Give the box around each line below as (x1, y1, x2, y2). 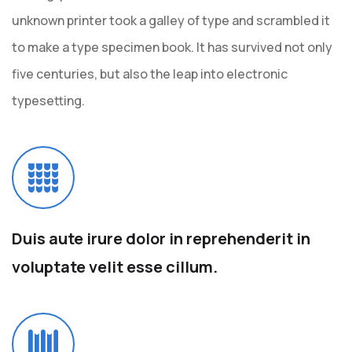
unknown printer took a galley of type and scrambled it (12, 12, 330, 29)
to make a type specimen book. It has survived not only (12, 38, 332, 56)
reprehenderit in (186, 228, 310, 249)
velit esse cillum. (89, 256, 218, 277)
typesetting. (12, 92, 85, 109)
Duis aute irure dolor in (12, 228, 186, 249)
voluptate (12, 256, 89, 277)
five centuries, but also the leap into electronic (12, 65, 288, 82)
